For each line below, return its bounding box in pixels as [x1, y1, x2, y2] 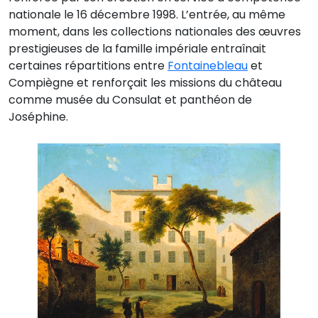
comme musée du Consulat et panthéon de [9, 91, 252, 108]
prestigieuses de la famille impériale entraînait [9, 40, 266, 57]
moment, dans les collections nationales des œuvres [9, 23, 301, 40]
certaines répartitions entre [9, 57, 168, 74]
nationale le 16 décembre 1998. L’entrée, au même [9, 6, 285, 23]
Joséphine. [9, 108, 68, 125]
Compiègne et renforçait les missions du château [9, 74, 282, 91]
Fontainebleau [168, 57, 248, 74]
